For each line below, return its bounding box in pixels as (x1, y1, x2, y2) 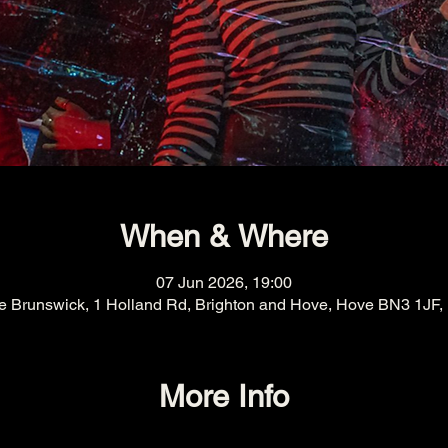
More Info (159, 377, 289, 414)
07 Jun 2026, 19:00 (156, 272, 292, 292)
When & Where (120, 218, 328, 255)
